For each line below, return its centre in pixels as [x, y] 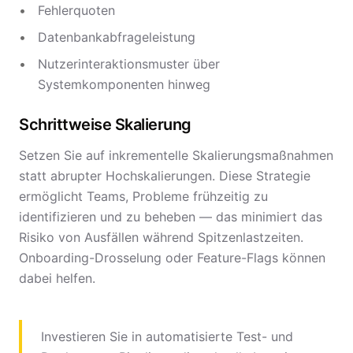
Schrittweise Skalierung [105, 124]
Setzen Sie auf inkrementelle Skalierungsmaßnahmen [176, 155]
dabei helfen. [57, 278]
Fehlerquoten [76, 10]
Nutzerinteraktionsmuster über [129, 64]
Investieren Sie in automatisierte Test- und [167, 336]
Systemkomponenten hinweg [124, 84]
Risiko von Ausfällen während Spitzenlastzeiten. [161, 237]
